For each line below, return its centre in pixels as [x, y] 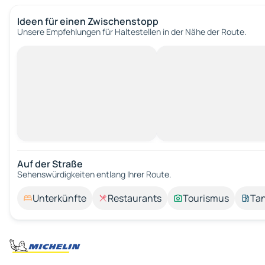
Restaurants [135, 198]
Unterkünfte [59, 198]
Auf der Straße [50, 164]
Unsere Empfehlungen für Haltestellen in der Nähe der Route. [132, 32]
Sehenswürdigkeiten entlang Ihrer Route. [94, 174]
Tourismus [206, 198]
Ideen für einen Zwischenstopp [88, 21]
